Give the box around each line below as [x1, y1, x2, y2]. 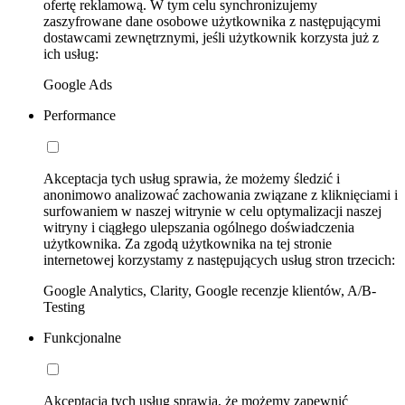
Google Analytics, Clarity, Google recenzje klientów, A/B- [43, 283, 376, 299]
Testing [43, 299, 85, 316]
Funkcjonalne [43, 330, 121, 346]
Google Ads [43, 77, 112, 93]
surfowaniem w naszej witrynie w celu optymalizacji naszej [43, 203, 381, 220]
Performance [43, 108, 116, 124]
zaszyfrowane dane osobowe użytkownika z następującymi [43, 14, 381, 30]
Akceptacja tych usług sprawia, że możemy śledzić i [43, 171, 340, 187]
